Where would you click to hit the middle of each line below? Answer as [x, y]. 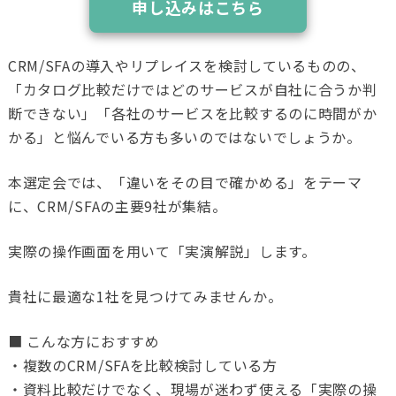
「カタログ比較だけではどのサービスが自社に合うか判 [192, 90]
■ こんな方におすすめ [84, 342]
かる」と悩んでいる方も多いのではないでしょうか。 [184, 137]
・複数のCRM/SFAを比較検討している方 [142, 366]
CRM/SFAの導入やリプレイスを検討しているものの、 [187, 66]
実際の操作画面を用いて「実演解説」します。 [162, 251]
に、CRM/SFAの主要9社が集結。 [117, 206]
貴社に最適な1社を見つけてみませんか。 [145, 297]
